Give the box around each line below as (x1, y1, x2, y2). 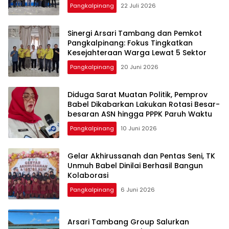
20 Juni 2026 (121, 62, 158, 71)
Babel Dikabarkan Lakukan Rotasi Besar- (67, 99, 220, 109)
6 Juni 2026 (121, 185, 155, 194)
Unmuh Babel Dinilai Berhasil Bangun (67, 160, 203, 171)
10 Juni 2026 (121, 124, 157, 132)
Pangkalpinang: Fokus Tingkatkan (67, 37, 193, 48)
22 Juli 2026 (121, 1, 156, 10)
